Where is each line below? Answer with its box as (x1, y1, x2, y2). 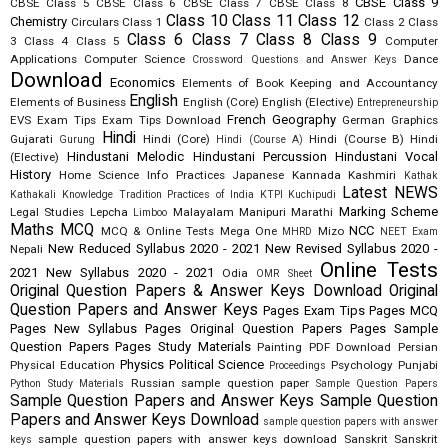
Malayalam (172, 205, 234, 220)
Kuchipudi (288, 188, 337, 202)
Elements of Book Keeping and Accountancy (181, 76, 439, 91)
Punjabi (398, 358, 439, 373)
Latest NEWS (342, 184, 439, 203)
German (342, 113, 386, 128)
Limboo (133, 206, 168, 220)
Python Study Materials (10, 377, 125, 391)
